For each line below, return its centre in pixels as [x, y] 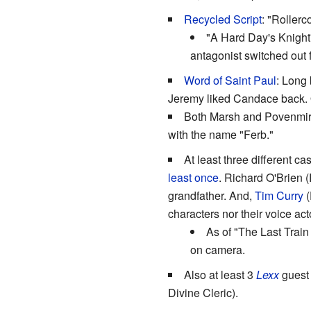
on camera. [217, 249]
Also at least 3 [220, 274]
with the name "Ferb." [220, 134]
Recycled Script [222, 19]
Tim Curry [279, 195]
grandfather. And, [211, 195]
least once [193, 177]
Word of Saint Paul [230, 80]
